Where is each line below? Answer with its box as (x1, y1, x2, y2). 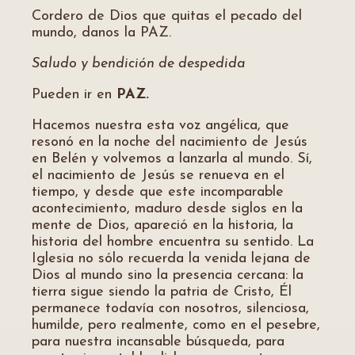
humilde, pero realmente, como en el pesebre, (32, 318, 320, 333)
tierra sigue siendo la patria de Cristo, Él (32, 284, 292, 300)
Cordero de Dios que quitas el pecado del (32, 9, 302, 24)
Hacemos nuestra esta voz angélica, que (32, 118, 289, 133)
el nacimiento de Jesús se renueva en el (32, 168, 284, 183)
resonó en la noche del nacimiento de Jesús (32, 135, 307, 150)
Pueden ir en (32, 87, 112, 102)
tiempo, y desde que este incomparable (32, 185, 284, 200)
